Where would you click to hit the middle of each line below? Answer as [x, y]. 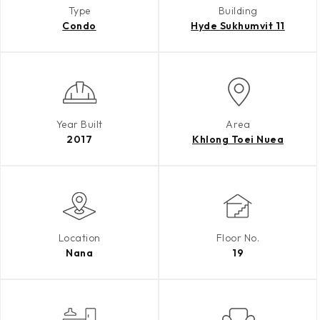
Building [238, 11]
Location [79, 238]
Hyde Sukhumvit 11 [238, 26]
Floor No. [238, 238]
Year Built [79, 124]
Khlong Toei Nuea [238, 139]
